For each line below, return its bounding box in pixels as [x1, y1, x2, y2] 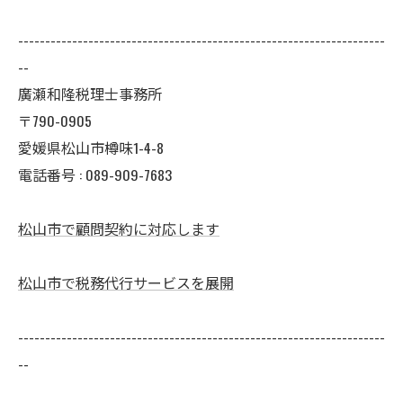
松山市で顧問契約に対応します [18, 218, 219, 239]
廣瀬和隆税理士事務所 [18, 83, 162, 104]
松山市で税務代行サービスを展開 [18, 272, 234, 293]
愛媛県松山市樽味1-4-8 [18, 137, 164, 158]
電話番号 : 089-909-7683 [18, 164, 172, 185]
